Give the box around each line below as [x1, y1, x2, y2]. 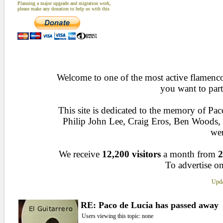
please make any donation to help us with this [17, 6, 110, 11]
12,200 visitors [102, 149, 161, 159]
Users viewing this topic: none [81, 213, 153, 220]
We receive [59, 149, 102, 159]
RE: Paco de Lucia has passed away [80, 200, 219, 210]
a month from [161, 149, 218, 159]
